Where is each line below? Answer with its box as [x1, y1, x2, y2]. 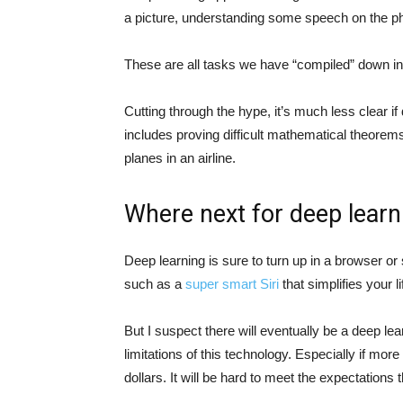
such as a [124, 275, 185, 291]
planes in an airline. [124, 149, 236, 166]
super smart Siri [185, 275, 282, 291]
